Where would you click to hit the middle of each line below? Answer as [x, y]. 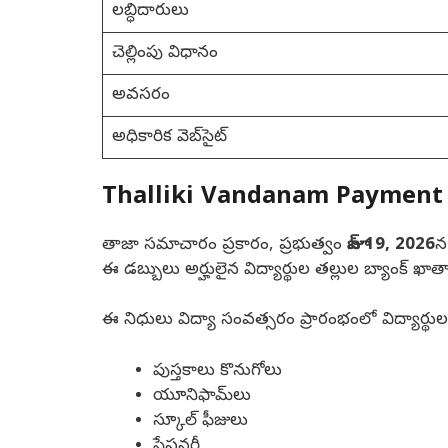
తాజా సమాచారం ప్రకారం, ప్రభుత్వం [224, 245]
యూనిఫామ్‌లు [202, 396]
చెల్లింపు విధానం [164, 54]
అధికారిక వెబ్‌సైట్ [169, 138]
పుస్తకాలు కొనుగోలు [217, 371]
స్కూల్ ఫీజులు [200, 421]
